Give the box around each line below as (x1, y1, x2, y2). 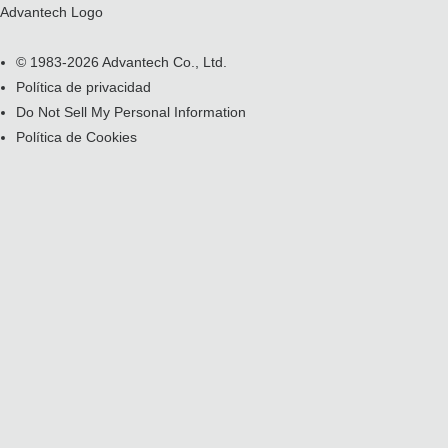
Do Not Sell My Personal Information (16, 104, 246, 120)
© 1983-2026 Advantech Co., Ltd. (16, 54, 227, 70)
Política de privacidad (16, 79, 151, 95)
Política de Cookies (16, 129, 137, 145)
